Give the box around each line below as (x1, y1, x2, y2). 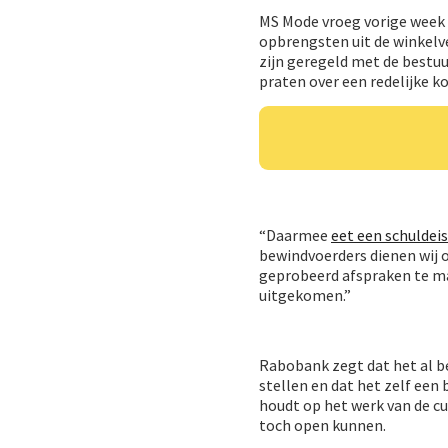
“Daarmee (259, 224, 331, 245)
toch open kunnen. (259, 414, 386, 435)
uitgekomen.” (259, 284, 351, 305)
